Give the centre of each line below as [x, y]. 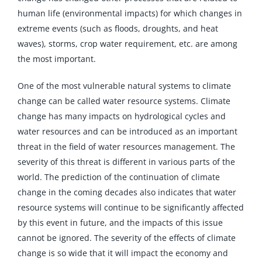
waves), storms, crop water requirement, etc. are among [127, 43]
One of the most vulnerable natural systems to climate [124, 85]
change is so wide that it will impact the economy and [123, 253]
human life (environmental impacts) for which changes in [130, 13]
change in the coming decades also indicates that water [127, 192]
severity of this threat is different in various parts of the [126, 161]
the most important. [56, 58]
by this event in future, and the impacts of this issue [120, 222]
